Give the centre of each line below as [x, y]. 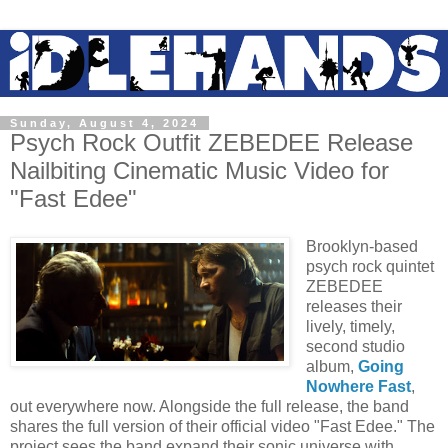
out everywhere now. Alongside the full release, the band [209, 406]
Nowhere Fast [358, 386]
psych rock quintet [369, 266]
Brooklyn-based [361, 246]
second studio [355, 346]
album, [331, 366]
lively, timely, [350, 326]
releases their [353, 306]
